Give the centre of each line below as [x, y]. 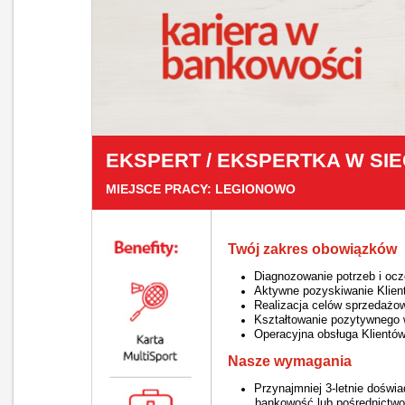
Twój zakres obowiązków [312, 249]
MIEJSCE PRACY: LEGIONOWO [200, 189]
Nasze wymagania [289, 361]
